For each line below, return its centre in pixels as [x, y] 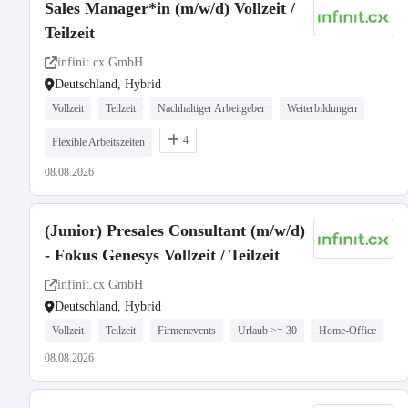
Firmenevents [187, 331]
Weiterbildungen [322, 108]
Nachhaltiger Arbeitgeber [211, 108]
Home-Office [347, 331]
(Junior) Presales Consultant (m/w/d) [175, 230]
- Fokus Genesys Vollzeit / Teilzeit [162, 255]
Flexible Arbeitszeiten [98, 142]
